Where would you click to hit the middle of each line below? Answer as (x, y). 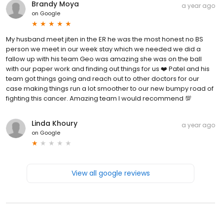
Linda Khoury (55, 123)
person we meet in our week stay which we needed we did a (103, 49)
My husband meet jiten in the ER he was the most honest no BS (105, 39)
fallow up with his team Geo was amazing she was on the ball (104, 59)
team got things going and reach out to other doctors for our (103, 78)
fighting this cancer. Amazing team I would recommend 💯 (99, 98)
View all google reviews (110, 173)
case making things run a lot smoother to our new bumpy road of (110, 88)
